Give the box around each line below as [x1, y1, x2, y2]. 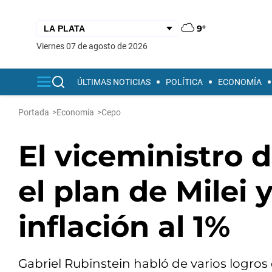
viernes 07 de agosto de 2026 [42, 41, 148, 51]
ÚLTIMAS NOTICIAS [77, 77, 151, 87]
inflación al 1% [18, 209, 230, 244]
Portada [18, 107, 49, 117]
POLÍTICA [166, 77, 203, 87]
